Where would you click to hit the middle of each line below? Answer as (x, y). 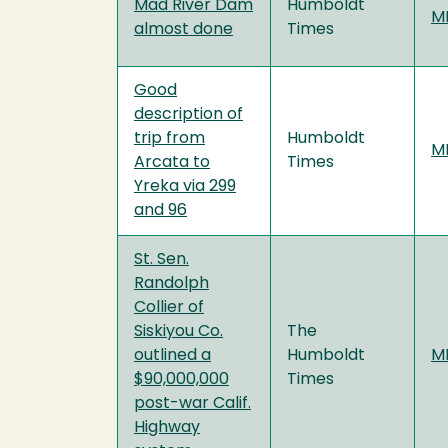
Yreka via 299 (185, 186)
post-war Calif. (192, 403)
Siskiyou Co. (178, 331)
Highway (167, 427)
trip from (169, 138)
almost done (183, 29)
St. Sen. (161, 259)
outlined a (172, 355)
